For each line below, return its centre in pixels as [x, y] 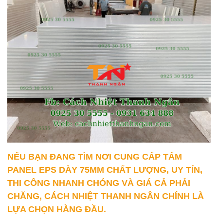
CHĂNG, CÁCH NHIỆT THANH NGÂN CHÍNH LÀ [106, 196]
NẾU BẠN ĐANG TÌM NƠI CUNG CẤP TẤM [95, 157]
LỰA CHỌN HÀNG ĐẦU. [57, 209]
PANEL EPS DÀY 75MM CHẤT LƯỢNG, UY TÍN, [105, 170]
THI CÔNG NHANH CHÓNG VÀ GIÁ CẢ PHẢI [99, 183]
